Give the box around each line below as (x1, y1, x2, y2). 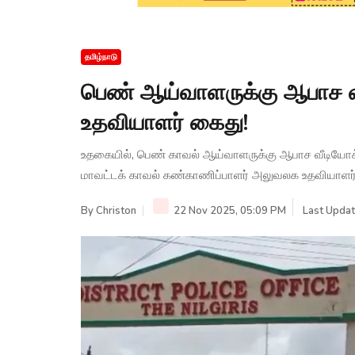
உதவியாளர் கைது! (81, 107, 248, 138)
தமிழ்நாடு (85, 51, 117, 63)
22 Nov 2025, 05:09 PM (171, 203, 286, 218)
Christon (96, 203, 136, 218)
